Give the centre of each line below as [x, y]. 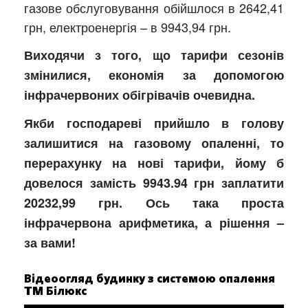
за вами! [50, 243]
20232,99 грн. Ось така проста [154, 203]
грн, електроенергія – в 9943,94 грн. [128, 27]
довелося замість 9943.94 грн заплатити [154, 183]
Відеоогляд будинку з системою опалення [150, 279]
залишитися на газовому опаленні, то [154, 143]
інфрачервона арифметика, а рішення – [154, 223]
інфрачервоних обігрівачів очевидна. [140, 95]
